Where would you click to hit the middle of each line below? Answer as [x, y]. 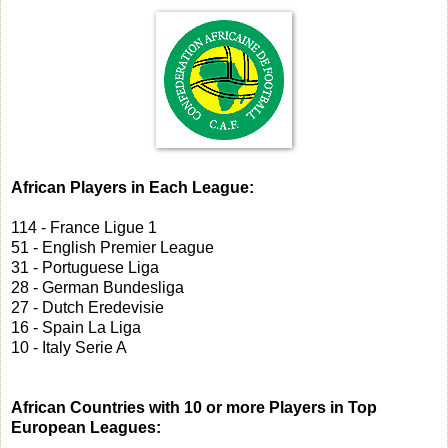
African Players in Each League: [132, 188]
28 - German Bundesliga [97, 288]
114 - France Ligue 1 [84, 228]
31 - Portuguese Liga [85, 268]
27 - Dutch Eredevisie [87, 308]
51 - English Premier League [112, 248]
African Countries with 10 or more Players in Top [194, 408]
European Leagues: [86, 428]
